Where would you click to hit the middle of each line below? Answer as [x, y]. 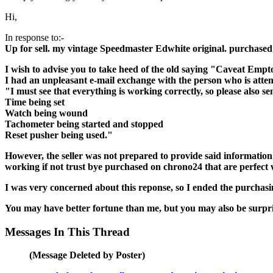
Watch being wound [46, 113]
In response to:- [34, 37]
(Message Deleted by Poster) [87, 255]
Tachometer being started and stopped [84, 124]
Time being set [35, 102]
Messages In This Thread [67, 232]
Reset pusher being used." [59, 135]
